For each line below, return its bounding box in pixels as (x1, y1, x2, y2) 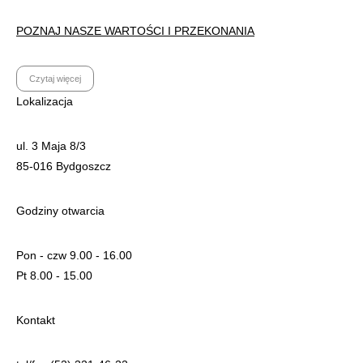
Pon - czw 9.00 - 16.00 (16, 248, 132, 262)
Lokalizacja (16, 94, 73, 108)
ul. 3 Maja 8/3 (16, 139, 86, 152)
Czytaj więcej (29, 73, 81, 83)
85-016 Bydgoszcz (16, 159, 111, 173)
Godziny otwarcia (16, 203, 105, 217)
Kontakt (16, 313, 55, 327)
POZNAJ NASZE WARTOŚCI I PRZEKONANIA (16, 24, 254, 37)
